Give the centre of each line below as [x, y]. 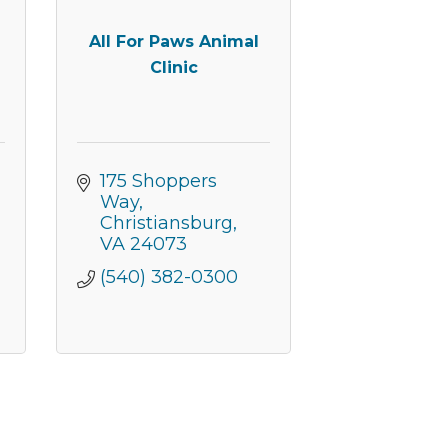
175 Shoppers [158, 180]
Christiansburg [166, 222]
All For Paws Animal [173, 42]
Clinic [173, 68]
